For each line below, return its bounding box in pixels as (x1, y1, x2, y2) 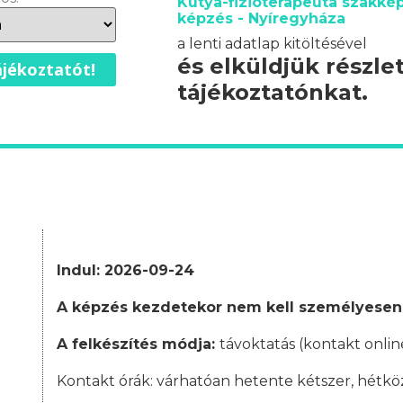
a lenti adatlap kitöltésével (177, 35, 367, 53)
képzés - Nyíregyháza (177, 10, 345, 28)
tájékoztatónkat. (177, 79, 368, 106)
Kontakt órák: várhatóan (57, 372, 234, 390)
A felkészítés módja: (57, 336, 219, 354)
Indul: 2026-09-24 (57, 262, 194, 280)
